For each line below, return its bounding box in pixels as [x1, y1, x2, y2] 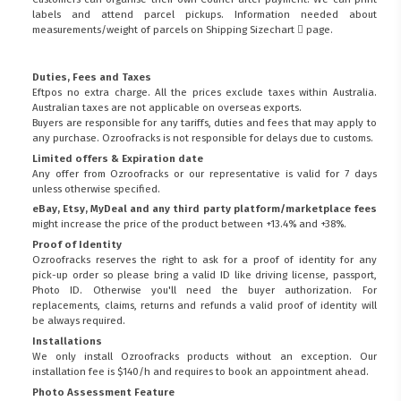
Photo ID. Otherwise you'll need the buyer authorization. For [32, 284, 377, 297]
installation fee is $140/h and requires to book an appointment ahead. [32, 364, 370, 378]
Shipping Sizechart [206, 23, 298, 37]
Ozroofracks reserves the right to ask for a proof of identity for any [32, 253, 377, 267]
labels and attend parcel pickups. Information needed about [32, 8, 377, 21]
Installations [32, 334, 103, 347]
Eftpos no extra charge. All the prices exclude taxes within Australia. [32, 85, 377, 98]
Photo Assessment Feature [32, 385, 175, 398]
